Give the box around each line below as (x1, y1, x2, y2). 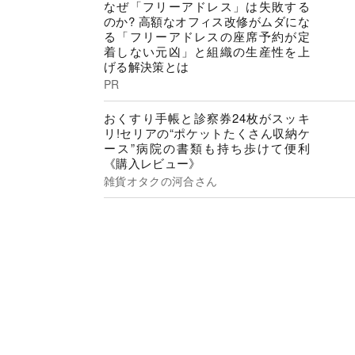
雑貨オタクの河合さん (104, 173, 218, 189)
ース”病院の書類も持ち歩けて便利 (104, 139, 310, 157)
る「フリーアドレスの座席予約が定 (104, 27, 310, 44)
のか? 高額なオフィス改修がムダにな (104, 12, 310, 29)
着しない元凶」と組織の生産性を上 (104, 42, 310, 59)
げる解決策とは (104, 57, 189, 74)
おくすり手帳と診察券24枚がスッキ (104, 109, 310, 127)
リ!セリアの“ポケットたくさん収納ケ (104, 124, 310, 142)
